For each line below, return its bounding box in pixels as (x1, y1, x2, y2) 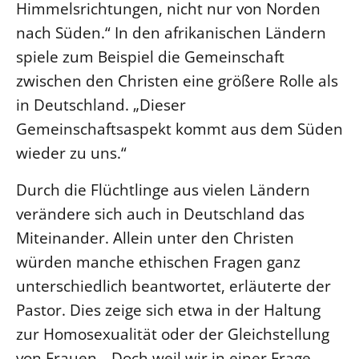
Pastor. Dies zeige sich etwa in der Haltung (16, 299, 321, 321)
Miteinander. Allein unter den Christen (16, 227, 294, 248)
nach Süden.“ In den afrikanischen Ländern (16, 22, 326, 43)
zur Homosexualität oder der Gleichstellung (16, 323, 329, 345)
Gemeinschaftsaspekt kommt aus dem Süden (16, 118, 343, 139)
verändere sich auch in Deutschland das (16, 203, 305, 224)
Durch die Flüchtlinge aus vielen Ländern (16, 179, 310, 200)
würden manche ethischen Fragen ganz (16, 251, 301, 272)
